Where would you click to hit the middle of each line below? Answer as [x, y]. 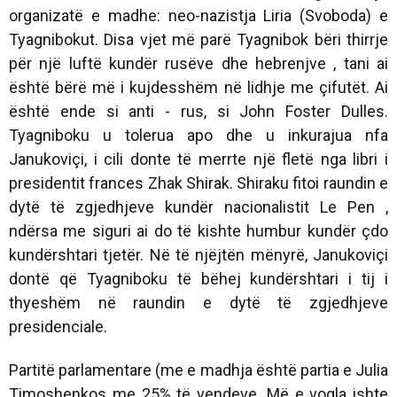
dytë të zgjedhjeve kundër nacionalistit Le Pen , [198, 206]
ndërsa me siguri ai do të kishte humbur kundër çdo [198, 230]
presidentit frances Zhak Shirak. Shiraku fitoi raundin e [198, 183]
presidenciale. [58, 326]
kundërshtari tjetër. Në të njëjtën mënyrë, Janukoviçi [198, 254]
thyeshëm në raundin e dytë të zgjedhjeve [198, 302]
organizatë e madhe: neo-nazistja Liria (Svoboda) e [198, 15]
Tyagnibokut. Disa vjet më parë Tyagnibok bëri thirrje [198, 39]
